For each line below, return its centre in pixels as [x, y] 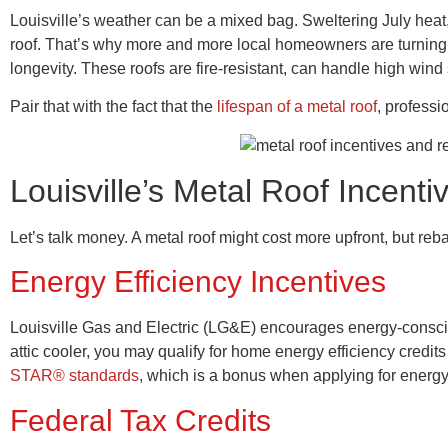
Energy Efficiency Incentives [198, 282]
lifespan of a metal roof [297, 107]
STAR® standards [74, 376]
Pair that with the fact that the [113, 107]
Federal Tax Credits [140, 420]
